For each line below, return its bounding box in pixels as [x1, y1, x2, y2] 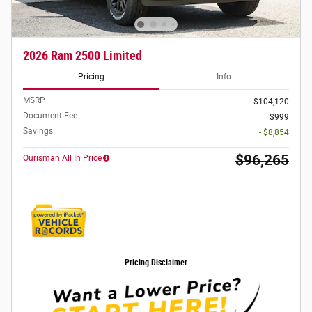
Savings [23, 126, 53, 136]
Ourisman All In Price [23, 153, 102, 164]
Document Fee [23, 111, 77, 121]
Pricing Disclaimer [125, 258, 187, 268]
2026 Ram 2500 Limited [23, 49, 142, 63]
